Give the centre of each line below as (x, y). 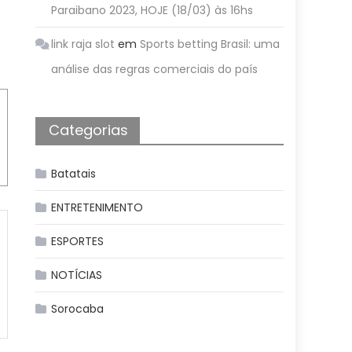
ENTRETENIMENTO (97, 207)
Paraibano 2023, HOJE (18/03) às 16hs (152, 10)
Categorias (89, 130)
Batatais (74, 174)
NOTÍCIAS (77, 275)
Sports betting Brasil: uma (210, 44)
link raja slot (83, 44)
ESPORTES (78, 241)
